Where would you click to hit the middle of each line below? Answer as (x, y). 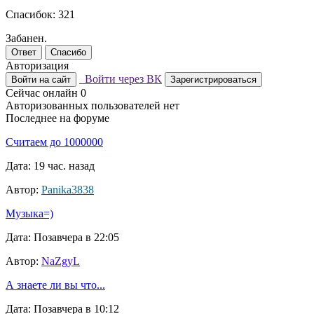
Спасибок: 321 (40, 15)
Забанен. (26, 39)
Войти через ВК (121, 79)
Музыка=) (29, 214)
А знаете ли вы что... (55, 285)
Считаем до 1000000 (54, 142)
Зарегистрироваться (213, 80)
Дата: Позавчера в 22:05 (62, 238)
